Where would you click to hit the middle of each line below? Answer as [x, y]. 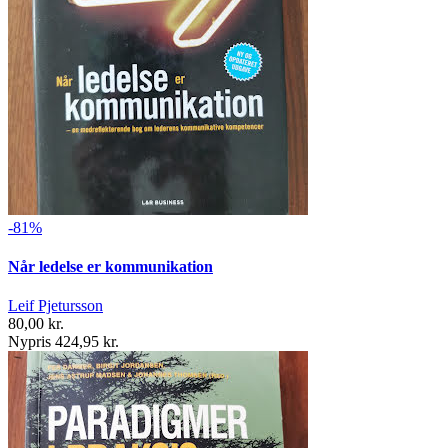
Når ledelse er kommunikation [110, 266]
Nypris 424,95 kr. [63, 342]
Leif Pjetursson [55, 306]
